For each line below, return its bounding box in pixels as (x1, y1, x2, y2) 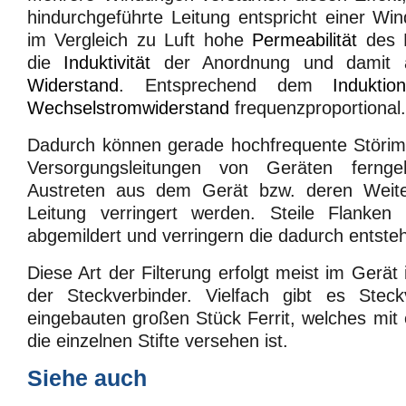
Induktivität (63, 53, 151, 73)
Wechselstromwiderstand (27, 98, 229, 119)
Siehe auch (27, 366, 147, 391)
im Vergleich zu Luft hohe (27, 30, 253, 51)
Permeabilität (252, 30, 358, 51)
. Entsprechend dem (119, 75, 333, 96)
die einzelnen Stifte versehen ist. (27, 330, 288, 351)
